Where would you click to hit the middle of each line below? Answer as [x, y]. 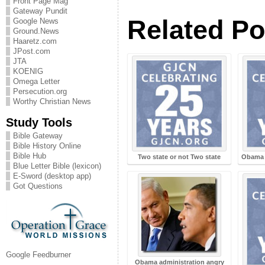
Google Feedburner [38, 255]
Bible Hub [30, 156]
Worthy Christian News [52, 101]
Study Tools [39, 122]
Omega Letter [36, 81]
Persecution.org [40, 91]
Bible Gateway [38, 136]
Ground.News [36, 31]
